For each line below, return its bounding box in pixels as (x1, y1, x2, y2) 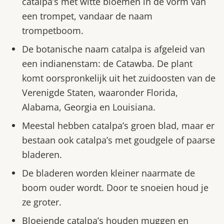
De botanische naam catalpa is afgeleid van (22, 43, 205, 55)
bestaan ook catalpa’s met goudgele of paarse (22, 134, 215, 146)
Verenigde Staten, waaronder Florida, (22, 86, 178, 99)
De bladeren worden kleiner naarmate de (22, 167, 195, 179)
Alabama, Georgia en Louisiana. (22, 101, 155, 113)
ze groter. (22, 196, 61, 208)
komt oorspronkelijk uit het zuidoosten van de (22, 72, 215, 84)
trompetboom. (22, 24, 83, 37)
